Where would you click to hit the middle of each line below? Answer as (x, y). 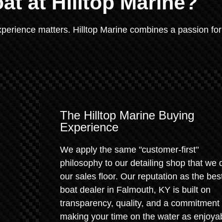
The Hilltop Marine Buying (127, 115)
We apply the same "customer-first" (129, 150)
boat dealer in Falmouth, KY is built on (135, 190)
